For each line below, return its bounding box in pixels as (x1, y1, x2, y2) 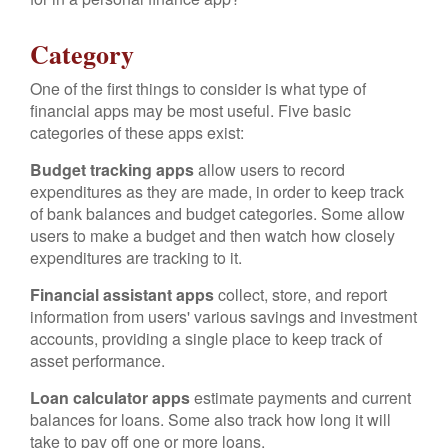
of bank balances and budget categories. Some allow (30, 202, 405, 225)
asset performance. (30, 349, 165, 372)
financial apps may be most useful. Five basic (30, 99, 351, 122)
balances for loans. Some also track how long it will (30, 408, 391, 431)
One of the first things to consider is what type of (30, 77, 366, 100)
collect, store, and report (214, 283, 387, 306)
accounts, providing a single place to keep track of (30, 327, 382, 350)
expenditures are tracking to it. (30, 246, 242, 269)
